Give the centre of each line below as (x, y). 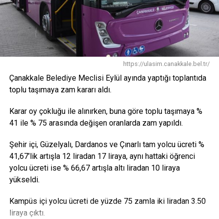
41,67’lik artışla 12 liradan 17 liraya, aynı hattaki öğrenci (102, 156)
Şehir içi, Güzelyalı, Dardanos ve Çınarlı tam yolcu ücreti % (107, 145)
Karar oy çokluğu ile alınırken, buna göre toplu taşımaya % (106, 111)
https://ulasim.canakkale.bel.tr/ (167, 64)
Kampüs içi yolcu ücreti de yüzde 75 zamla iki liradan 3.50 (107, 201)
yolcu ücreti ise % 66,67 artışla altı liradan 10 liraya (94, 168)
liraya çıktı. (27, 213)
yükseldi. (24, 180)
